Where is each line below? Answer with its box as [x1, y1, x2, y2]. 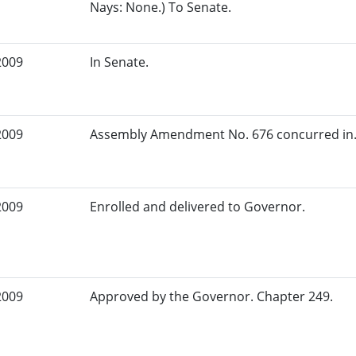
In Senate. [90, 53, 149, 72]
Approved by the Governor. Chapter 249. [90, 288, 334, 306]
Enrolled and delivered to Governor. [90, 198, 306, 216]
